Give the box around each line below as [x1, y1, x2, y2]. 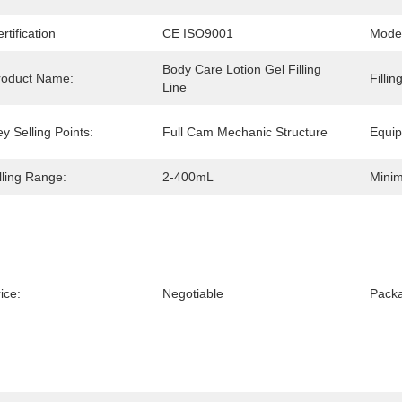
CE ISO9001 [162, 26, 233, 40]
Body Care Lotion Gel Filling [162, 62, 321, 76]
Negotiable [162, 286, 223, 301]
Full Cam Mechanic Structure [162, 125, 328, 139]
